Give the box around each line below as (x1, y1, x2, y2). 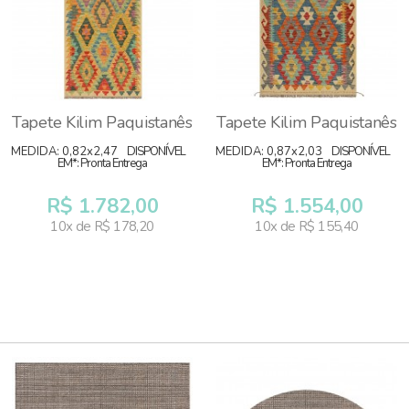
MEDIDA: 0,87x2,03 (215, 143, 322, 160)
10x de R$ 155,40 (255, 217, 359, 236)
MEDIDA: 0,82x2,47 (11, 143, 118, 160)
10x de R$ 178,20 (50, 217, 154, 236)
